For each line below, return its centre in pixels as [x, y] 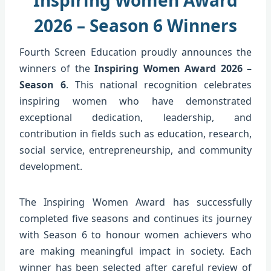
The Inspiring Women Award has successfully [135, 202]
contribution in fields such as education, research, [135, 133]
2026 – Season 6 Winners [135, 25]
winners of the [57, 68]
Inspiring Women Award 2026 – [173, 68]
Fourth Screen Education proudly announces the [135, 52]
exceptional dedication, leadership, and [135, 117]
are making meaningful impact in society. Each [135, 251]
